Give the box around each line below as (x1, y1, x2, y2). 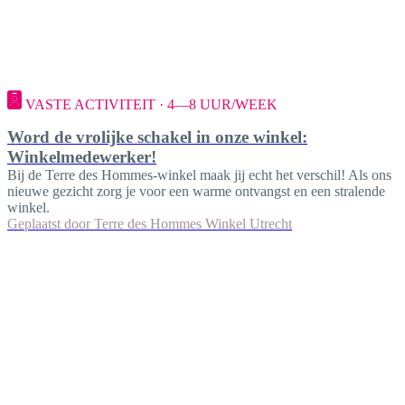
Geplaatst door (7, 216, 90, 232)
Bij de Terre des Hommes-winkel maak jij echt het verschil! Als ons (7, 167, 391, 184)
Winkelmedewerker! (7, 147, 156, 167)
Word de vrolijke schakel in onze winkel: (7, 127, 307, 147)
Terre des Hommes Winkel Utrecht (94, 216, 292, 232)
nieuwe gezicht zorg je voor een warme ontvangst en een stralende (7, 184, 385, 200)
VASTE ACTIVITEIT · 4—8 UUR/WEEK (25, 97, 278, 113)
